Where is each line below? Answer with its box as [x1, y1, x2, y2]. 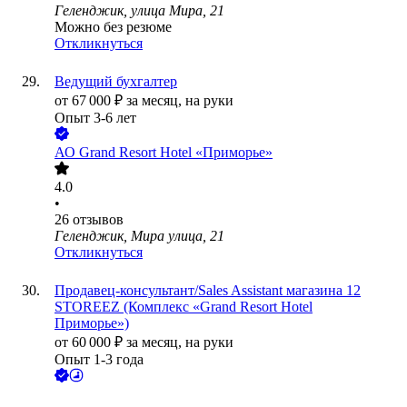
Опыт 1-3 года [55, 352, 144, 368]
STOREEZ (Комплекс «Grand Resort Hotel [55, 299, 313, 315]
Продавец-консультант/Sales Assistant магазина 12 [55, 283, 361, 299]
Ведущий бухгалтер [55, 74, 177, 90]
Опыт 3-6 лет [55, 110, 136, 126]
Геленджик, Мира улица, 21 [55, 228, 224, 244]
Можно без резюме [55, 19, 172, 35]
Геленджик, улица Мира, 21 [55, 3, 224, 19]
